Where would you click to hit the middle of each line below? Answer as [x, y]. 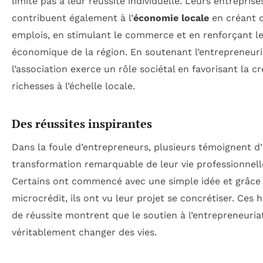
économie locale [171, 18]
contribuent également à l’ [73, 18]
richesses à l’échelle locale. [73, 86]
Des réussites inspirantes [82, 123]
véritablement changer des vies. [84, 232]
